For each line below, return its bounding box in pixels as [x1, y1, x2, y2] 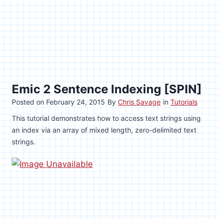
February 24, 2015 [46, 97, 105, 106]
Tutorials [170, 97, 197, 106]
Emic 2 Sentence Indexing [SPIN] [12, 82, 202, 96]
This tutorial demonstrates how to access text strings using [12, 113, 201, 122]
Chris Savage [118, 97, 161, 106]
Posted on [12, 97, 46, 106]
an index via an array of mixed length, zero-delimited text [12, 125, 196, 134]
